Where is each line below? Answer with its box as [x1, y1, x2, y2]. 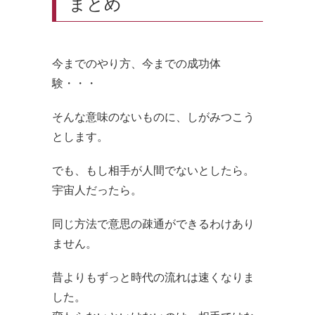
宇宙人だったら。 [52, 183, 142, 196]
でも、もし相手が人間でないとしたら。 [52, 163, 255, 176]
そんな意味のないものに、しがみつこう [52, 110, 255, 123]
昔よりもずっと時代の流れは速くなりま [52, 270, 255, 283]
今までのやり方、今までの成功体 [52, 56, 221, 70]
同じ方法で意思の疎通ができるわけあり [52, 217, 255, 230]
